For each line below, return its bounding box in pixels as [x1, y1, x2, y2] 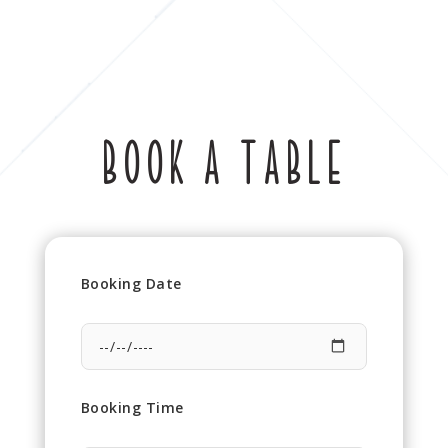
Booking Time [80, 398, 184, 418]
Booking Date [80, 274, 182, 294]
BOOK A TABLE [101, 138, 347, 195]
